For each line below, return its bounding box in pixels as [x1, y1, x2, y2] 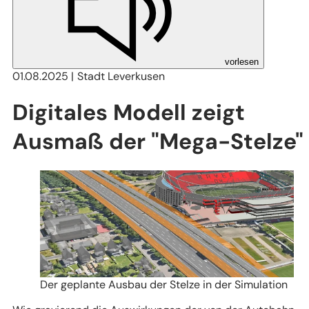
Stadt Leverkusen [77, 68, 166, 83]
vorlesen [225, 56, 259, 67]
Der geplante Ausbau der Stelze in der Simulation [40, 277, 288, 292]
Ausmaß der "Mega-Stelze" [12, 127, 303, 157]
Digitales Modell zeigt [12, 98, 245, 128]
